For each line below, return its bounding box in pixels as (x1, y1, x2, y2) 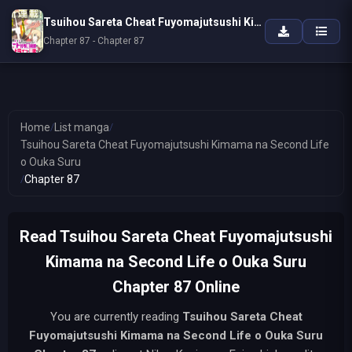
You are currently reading (49, 310, 182, 324)
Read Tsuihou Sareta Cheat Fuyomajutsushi (20, 227, 332, 246)
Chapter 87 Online (112, 277, 240, 296)
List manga (54, 121, 109, 134)
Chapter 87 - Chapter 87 (43, 35, 145, 46)
